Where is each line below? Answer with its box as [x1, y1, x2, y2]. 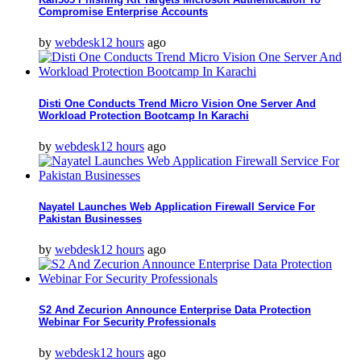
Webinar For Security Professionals [39, 316, 216, 329]
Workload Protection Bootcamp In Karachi [39, 109, 249, 122]
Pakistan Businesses [39, 212, 142, 225]
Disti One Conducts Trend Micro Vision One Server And [39, 97, 316, 110]
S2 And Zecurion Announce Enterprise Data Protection [39, 304, 311, 317]
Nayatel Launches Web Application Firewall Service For [39, 200, 315, 213]
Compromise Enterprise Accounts [39, 6, 208, 19]
